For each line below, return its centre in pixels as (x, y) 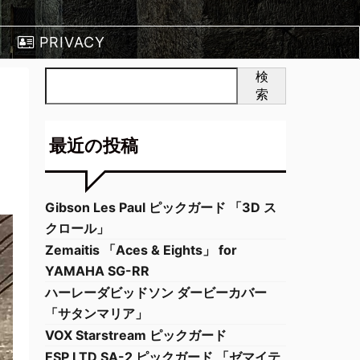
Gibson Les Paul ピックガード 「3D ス (161, 207)
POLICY (61, 74)
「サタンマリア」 (96, 313)
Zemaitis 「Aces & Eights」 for (141, 250)
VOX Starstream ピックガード (136, 335)
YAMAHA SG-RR (97, 271)
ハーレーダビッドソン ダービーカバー (156, 292)
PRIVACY (72, 42)
